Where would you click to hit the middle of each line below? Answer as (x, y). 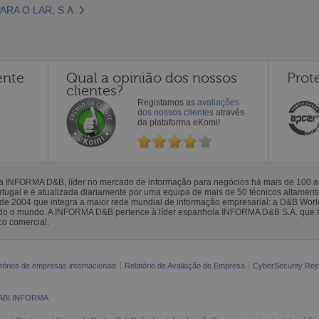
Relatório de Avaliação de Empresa (185, 265)
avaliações (218, 102)
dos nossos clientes (176, 112)
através (229, 112)
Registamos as (167, 102)
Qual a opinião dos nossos (152, 78)
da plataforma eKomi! (179, 122)
